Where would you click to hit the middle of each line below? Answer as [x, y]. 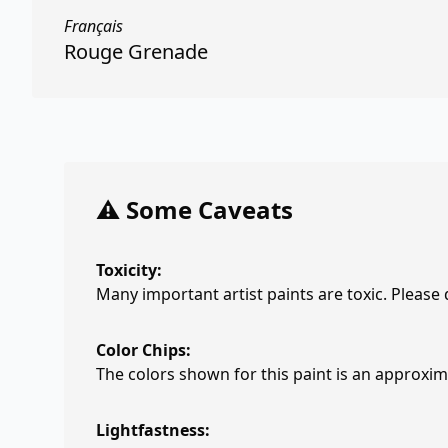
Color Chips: [143, 350]
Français [93, 26]
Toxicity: [129, 270]
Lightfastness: [153, 430]
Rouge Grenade [136, 51]
